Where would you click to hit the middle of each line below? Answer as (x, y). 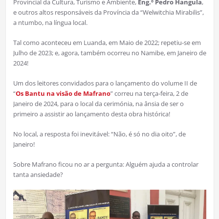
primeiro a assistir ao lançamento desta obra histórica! (91, 114)
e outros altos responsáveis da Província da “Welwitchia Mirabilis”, (108, 12)
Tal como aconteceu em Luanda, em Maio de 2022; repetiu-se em (107, 42)
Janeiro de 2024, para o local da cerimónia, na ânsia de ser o (98, 103)
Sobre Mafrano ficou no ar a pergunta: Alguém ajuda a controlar (106, 164)
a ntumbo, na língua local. (50, 22)
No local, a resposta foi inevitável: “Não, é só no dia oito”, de (99, 134)
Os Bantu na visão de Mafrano (63, 93)
